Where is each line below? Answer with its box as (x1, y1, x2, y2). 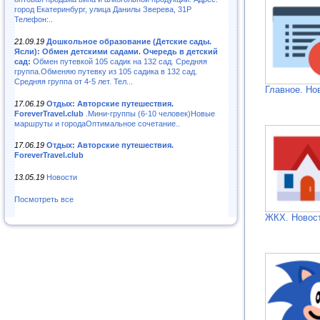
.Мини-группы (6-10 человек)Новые (84, 109, 215, 118)
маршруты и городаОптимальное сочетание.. (14, 119, 180, 128)
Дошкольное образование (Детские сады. (46, 36, 211, 46)
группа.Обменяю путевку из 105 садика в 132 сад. (14, 66, 197, 76)
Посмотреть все (14, 195, 74, 204)
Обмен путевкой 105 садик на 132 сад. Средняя (31, 56, 207, 66)
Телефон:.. (14, 14, 53, 24)
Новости (46, 173, 77, 182)
